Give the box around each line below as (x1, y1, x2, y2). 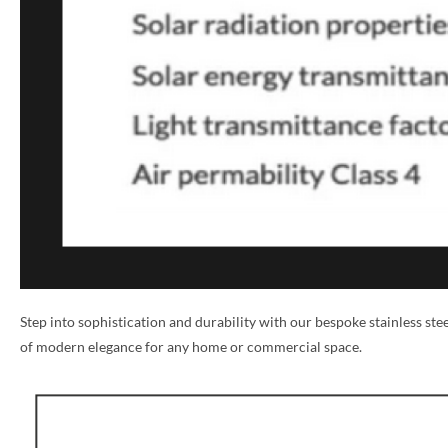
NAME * (252, 285, 303, 302)
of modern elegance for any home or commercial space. (20, 338, 362, 356)
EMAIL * (252, 379, 303, 396)
